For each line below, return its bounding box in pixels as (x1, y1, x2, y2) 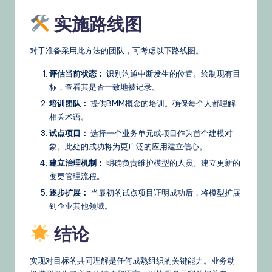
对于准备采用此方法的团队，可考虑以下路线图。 (30, 45, 203, 55)
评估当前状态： (49, 68, 104, 78)
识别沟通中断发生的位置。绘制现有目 (104, 68, 240, 78)
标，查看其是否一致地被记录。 (49, 81, 160, 92)
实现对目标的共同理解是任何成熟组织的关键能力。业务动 (30, 256, 235, 266)
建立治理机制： (49, 158, 104, 168)
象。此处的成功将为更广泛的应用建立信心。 (49, 141, 207, 152)
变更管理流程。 (49, 171, 104, 182)
